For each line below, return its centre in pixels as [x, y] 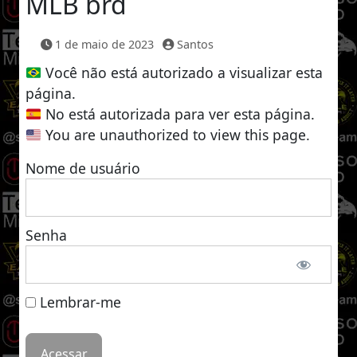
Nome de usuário [83, 168]
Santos [195, 44]
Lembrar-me [78, 302]
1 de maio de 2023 [104, 44]
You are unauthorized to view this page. [178, 135]
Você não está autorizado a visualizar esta [184, 73]
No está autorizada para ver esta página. [180, 114]
